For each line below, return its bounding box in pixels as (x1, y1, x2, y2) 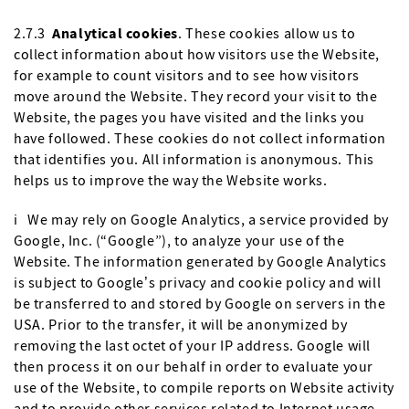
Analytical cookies (52, 24, 179, 42)
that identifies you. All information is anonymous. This (14, 150, 375, 168)
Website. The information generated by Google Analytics (14, 252, 387, 270)
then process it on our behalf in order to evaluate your (14, 357, 374, 375)
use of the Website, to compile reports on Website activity (14, 378, 394, 396)
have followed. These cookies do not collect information (14, 129, 387, 147)
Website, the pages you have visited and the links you (14, 108, 365, 126)
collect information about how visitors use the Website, (14, 45, 381, 63)
